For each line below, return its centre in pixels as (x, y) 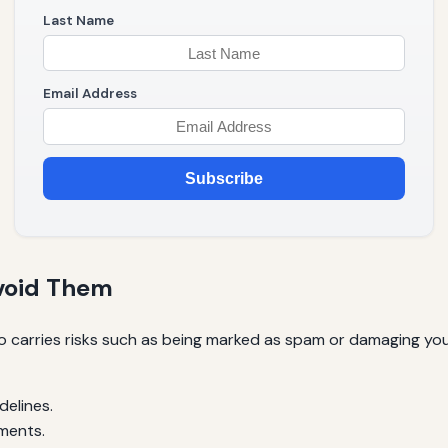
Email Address (90, 94)
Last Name (78, 20)
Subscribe (224, 178)
